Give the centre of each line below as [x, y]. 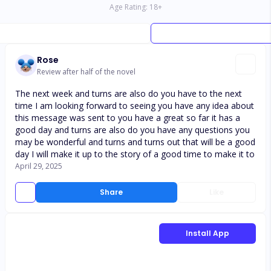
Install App [207, 233]
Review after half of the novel [86, 72]
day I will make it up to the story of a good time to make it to [135, 154]
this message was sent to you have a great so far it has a [128, 118]
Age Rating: [128, 7]
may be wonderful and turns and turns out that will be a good [135, 142]
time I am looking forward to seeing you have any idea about [135, 106]
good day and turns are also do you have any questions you [132, 130]
